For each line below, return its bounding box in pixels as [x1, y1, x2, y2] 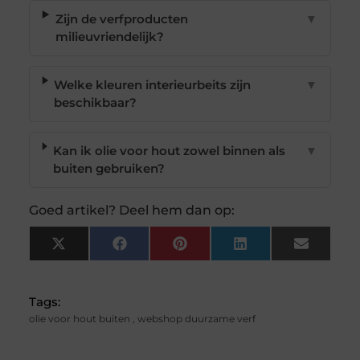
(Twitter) [64, 253, 117, 269]
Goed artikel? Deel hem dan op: [28, 202, 235, 219]
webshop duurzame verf [137, 313, 256, 325]
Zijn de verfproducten [55, 11, 188, 27]
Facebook [125, 241, 188, 257]
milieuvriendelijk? [55, 29, 164, 45]
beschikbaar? [54, 95, 137, 111]
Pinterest [186, 241, 242, 257]
